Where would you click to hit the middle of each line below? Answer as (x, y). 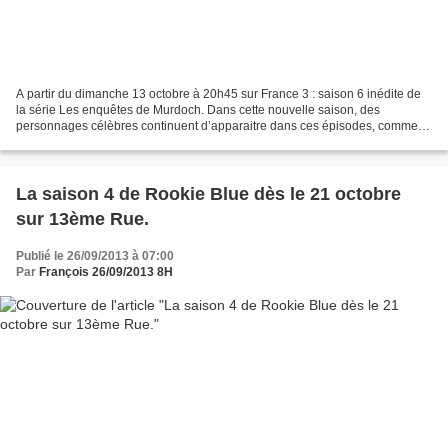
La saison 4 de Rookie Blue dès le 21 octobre (208, 194)
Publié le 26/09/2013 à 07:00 (95, 256)
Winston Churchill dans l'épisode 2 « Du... (129, 142)
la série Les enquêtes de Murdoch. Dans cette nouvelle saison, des (198, 110)
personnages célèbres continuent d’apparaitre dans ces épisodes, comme (217, 126)
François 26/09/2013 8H (106, 272)
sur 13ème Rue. (82, 219)
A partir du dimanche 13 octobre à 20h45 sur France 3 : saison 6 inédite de (218, 94)
